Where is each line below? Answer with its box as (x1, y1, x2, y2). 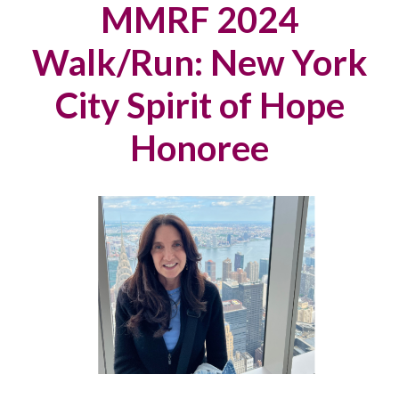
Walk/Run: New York (31, 41, 368, 84)
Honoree (130, 126, 269, 169)
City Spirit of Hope (54, 84, 345, 126)
